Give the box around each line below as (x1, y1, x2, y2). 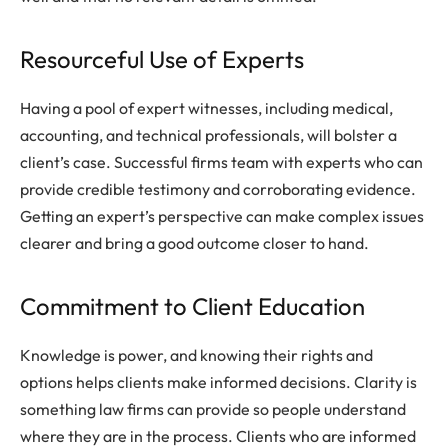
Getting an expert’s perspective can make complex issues (20, 206, 424, 227)
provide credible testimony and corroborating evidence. (20, 179, 416, 200)
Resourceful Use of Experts (20, 44, 304, 75)
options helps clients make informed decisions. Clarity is (20, 372, 417, 393)
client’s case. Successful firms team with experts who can (20, 152, 423, 173)
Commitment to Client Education (20, 291, 365, 322)
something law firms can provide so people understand (20, 399, 406, 420)
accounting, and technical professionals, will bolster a (20, 125, 397, 146)
